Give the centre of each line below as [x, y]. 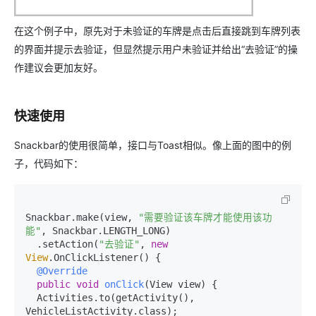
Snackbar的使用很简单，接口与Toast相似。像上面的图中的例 [153, 145]
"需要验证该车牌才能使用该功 [205, 217]
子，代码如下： [49, 163]
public [54, 284]
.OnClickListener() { [104, 257]
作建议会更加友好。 [59, 67]
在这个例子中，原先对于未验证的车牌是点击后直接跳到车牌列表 [157, 31]
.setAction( [68, 244]
